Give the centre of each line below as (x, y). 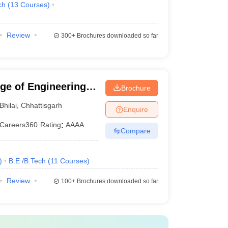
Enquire (135, 109)
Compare (135, 131)
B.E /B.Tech (27, 161)
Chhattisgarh (42, 105)
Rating (51, 125)
